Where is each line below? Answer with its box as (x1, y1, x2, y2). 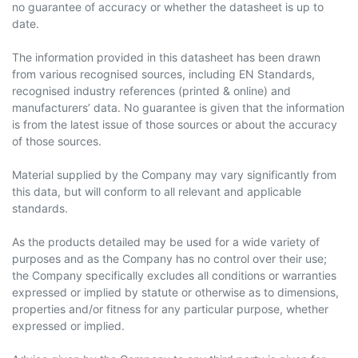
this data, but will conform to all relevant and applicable (12, 185, 301, 198)
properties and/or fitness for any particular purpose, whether (12, 302, 328, 316)
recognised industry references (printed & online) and (12, 84, 291, 97)
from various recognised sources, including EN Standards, (12, 67, 315, 81)
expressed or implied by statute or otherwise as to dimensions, (12, 285, 339, 299)
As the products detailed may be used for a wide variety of (12, 235, 320, 249)
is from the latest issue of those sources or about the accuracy (12, 117, 337, 131)
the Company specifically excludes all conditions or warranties (12, 268, 336, 282)
